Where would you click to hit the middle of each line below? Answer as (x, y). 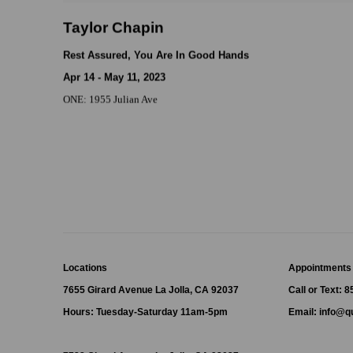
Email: (304, 311)
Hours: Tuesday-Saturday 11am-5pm (145, 311)
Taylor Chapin (113, 27)
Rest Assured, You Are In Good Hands (156, 54)
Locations (85, 267)
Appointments (320, 267)
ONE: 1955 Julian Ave (110, 98)
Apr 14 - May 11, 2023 (114, 76)
